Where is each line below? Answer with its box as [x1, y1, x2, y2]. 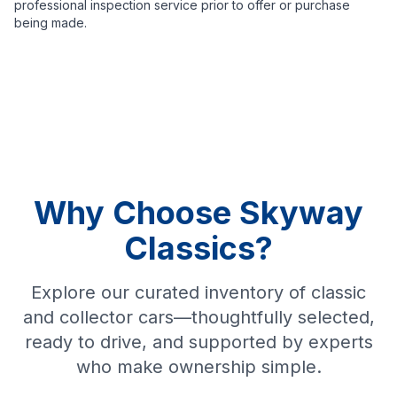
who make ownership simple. [75, 356, 322, 378]
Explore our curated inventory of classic [31, 282, 366, 304]
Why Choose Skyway [34, 193, 363, 233]
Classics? [124, 229, 273, 269]
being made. [14, 15, 87, 31]
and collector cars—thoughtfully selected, [22, 307, 375, 329]
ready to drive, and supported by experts [24, 331, 373, 354]
